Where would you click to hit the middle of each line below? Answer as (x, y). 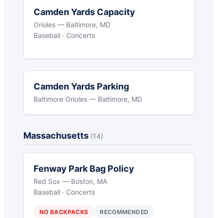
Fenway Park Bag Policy (84, 169)
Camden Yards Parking (81, 87)
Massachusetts (57, 136)
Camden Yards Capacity (84, 12)
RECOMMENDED (124, 212)
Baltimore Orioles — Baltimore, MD (88, 99)
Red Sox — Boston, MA (70, 182)
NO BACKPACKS (64, 212)
